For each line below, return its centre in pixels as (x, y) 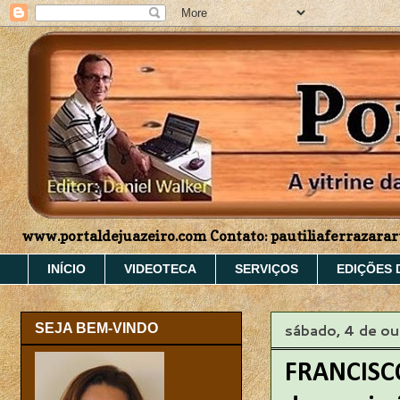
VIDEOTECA (160, 269)
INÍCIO (67, 269)
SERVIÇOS (267, 269)
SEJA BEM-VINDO (96, 329)
